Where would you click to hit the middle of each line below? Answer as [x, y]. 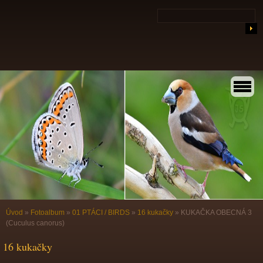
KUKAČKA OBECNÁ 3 [216, 213]
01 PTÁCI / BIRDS [101, 213]
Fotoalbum [48, 213]
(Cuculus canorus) [35, 223]
